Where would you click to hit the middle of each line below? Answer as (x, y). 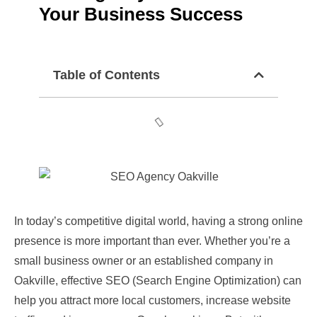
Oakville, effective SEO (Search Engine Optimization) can (158, 281)
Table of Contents (106, 75)
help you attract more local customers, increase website (152, 301)
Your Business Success (141, 14)
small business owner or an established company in (144, 261)
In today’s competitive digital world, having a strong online (158, 221)
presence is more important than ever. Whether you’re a (152, 241)
